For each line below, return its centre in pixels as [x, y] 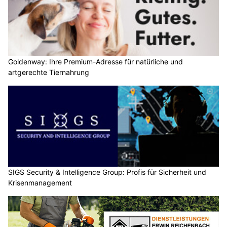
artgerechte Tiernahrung [49, 72]
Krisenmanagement [40, 182]
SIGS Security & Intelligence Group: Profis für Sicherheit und [107, 172]
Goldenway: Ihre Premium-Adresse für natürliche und [96, 62]
